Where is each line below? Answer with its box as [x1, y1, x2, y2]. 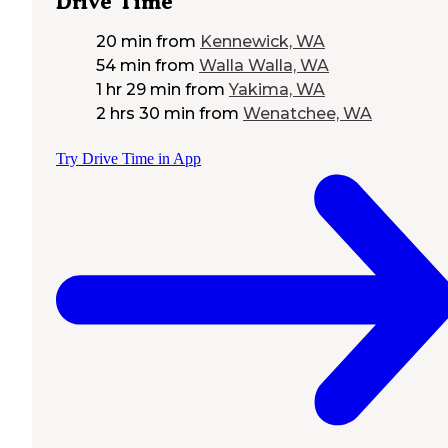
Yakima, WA [229, 80, 325, 100]
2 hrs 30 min [96, 104, 195, 124]
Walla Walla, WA [199, 56, 329, 76]
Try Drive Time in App [56, 150, 201, 168]
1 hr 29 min [96, 80, 181, 100]
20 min [96, 32, 152, 52]
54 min [96, 56, 151, 76]
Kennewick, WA [200, 32, 325, 52]
